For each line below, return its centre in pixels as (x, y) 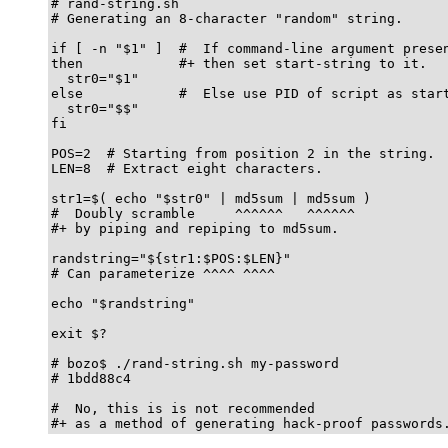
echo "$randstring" (123, 303)
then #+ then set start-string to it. (239, 63)
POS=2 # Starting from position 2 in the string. (243, 153)
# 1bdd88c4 (91, 378)
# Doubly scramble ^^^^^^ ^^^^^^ (203, 213)
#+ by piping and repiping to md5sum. (195, 228)
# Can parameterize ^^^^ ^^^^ (163, 273)
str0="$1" (95, 78)
